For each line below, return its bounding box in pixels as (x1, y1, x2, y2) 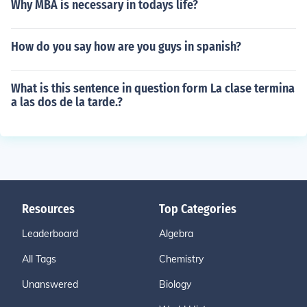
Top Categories (159, 201, 236, 217)
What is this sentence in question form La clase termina (11, 81, 295, 96)
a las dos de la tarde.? (11, 95, 123, 110)
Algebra (159, 228, 193, 240)
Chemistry (159, 253, 204, 265)
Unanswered (22, 278, 78, 291)
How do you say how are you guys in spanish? (11, 39, 241, 54)
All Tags (22, 253, 56, 265)
